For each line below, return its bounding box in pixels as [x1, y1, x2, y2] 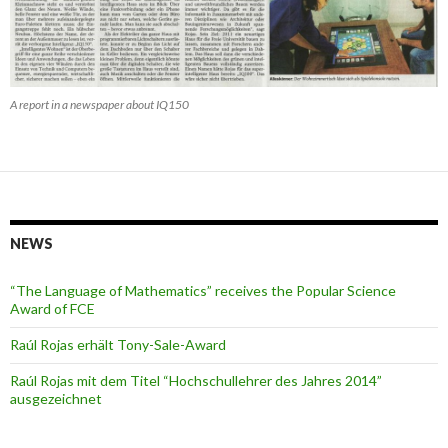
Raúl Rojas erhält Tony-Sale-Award [10, 336, 226, 354]
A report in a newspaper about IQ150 [10, 97, 189, 113]
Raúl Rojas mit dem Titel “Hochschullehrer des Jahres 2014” [10, 372, 382, 390]
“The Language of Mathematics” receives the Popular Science [10, 282, 396, 300]
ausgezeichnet [10, 390, 102, 408]
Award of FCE [10, 300, 95, 318]
